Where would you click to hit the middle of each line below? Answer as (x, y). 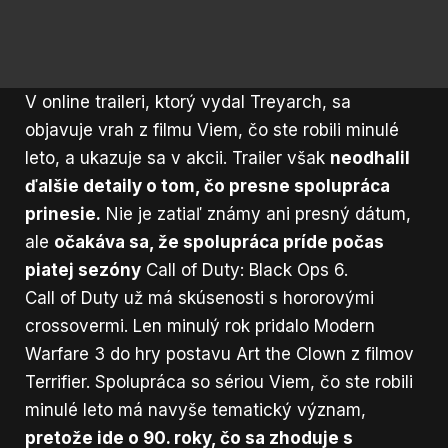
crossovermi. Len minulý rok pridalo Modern (200, 325)
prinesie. (63, 213)
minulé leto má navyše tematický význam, (195, 409)
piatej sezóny (83, 269)
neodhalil (370, 157)
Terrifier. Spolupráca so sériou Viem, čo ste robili (219, 381)
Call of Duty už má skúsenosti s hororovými (199, 297)
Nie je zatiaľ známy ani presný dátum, (256, 213)
